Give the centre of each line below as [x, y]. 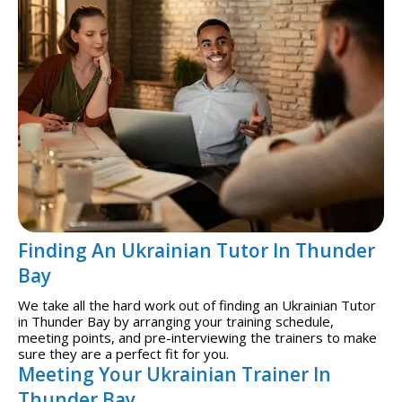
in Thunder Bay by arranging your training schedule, [176, 322]
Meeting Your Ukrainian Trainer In [175, 375]
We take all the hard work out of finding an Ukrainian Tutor [197, 306]
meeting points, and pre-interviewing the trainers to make [197, 338]
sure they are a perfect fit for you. [123, 354]
